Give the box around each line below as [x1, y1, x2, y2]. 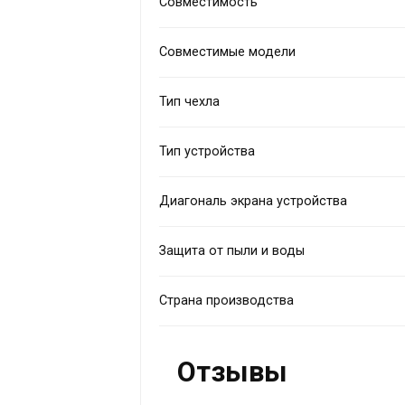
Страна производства [159, 292, 295, 308]
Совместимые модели [159, 43, 297, 60]
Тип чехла [159, 93, 221, 109]
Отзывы [177, 354, 288, 389]
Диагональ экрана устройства [159, 193, 348, 209]
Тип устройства [159, 143, 256, 159]
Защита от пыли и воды [159, 242, 306, 259]
